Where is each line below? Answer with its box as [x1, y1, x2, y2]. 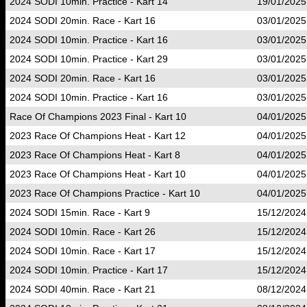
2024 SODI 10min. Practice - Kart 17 [10, 265, 168, 275]
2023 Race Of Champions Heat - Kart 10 [10, 169, 186, 180]
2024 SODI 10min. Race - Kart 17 [10, 245, 156, 256]
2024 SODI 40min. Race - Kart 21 [10, 284, 156, 295]
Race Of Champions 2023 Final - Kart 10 [10, 111, 186, 122]
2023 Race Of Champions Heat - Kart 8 [10, 149, 180, 160]
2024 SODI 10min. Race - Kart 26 [10, 226, 156, 237]
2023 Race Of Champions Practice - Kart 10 [10, 188, 200, 199]
